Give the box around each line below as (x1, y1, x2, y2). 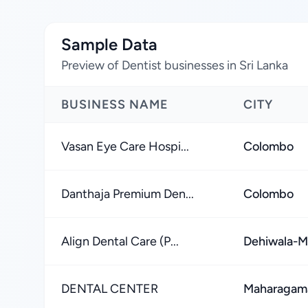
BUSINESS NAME (61, 97, 168, 112)
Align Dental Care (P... (61, 234, 179, 249)
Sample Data (61, 34, 157, 54)
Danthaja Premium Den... (61, 186, 194, 201)
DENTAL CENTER (61, 281, 158, 296)
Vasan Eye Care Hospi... (61, 139, 189, 154)
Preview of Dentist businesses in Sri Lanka (61, 58, 288, 73)
